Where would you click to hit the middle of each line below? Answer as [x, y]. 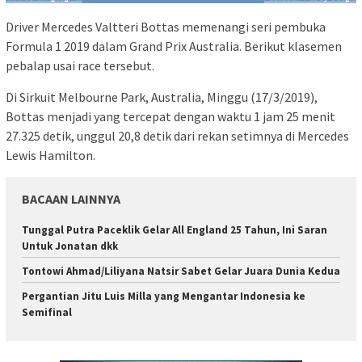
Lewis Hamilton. [51, 156]
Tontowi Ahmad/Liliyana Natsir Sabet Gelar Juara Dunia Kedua [181, 271]
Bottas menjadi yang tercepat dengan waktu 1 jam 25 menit [170, 117]
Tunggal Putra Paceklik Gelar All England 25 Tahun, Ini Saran [175, 230]
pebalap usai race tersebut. [80, 66]
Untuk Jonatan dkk [70, 246]
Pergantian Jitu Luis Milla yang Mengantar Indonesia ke [164, 297]
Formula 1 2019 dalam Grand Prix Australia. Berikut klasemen [174, 46]
